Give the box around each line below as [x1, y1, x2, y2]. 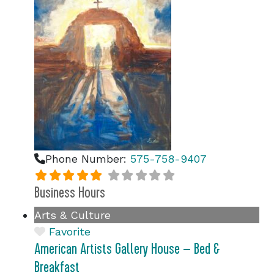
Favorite [49, 225, 91, 238]
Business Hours [34, 183, 105, 202]
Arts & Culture [34, 209, 111, 221]
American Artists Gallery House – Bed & [34, 240, 220, 258]
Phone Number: [45, 152, 130, 165]
